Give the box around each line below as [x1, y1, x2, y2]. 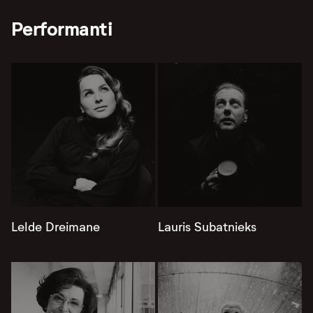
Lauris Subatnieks [158, 219, 256, 235]
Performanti [11, 17, 112, 42]
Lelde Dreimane [11, 219, 100, 235]
